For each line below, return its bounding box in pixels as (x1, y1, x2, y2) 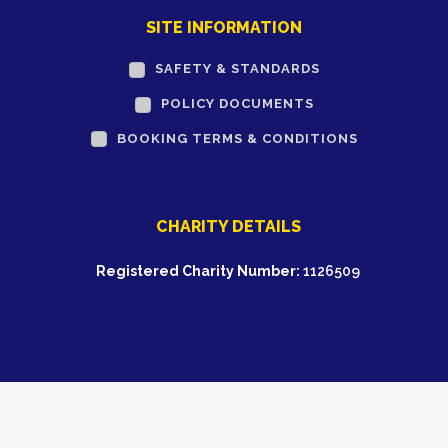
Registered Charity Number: (96, 263, 300, 280)
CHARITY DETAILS (155, 217, 301, 237)
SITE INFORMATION (146, 18, 302, 38)
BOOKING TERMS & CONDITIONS (116, 130, 358, 146)
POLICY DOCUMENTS (160, 95, 314, 111)
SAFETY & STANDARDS (154, 61, 320, 77)
